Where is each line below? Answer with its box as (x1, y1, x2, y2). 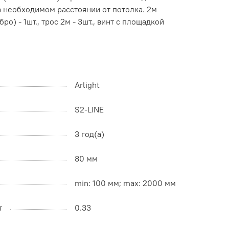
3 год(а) (75, 129, 104, 140)
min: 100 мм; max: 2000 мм (75, 178, 176, 189)
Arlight (75, 80, 100, 90)
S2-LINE (75, 104, 104, 115)
